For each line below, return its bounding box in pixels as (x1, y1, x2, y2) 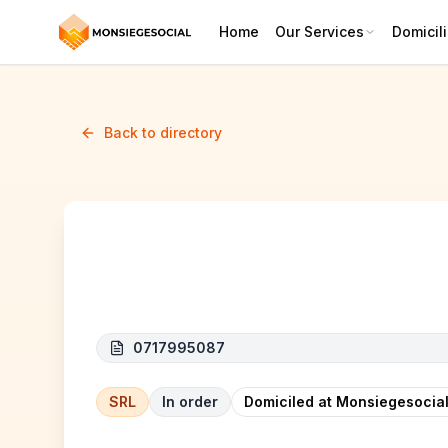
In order (162, 393, 218, 410)
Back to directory (104, 124, 222, 141)
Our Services (275, 23, 364, 40)
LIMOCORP (96, 266, 226, 295)
